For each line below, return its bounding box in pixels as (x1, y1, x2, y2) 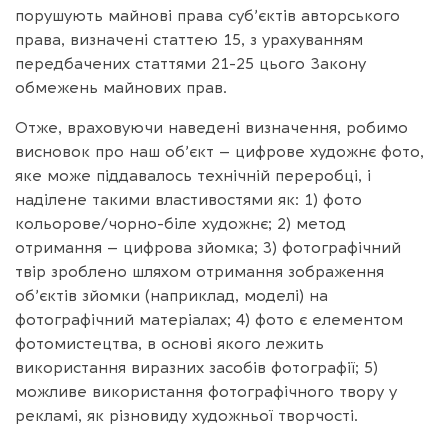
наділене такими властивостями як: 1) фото (15, 190, 362, 209)
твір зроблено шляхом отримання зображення (15, 262, 384, 281)
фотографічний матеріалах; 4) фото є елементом (15, 310, 403, 329)
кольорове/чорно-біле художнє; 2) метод (15, 214, 346, 233)
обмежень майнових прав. (15, 78, 227, 97)
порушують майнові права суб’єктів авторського (15, 6, 400, 25)
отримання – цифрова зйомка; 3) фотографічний (15, 238, 401, 257)
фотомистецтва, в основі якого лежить (15, 334, 324, 353)
